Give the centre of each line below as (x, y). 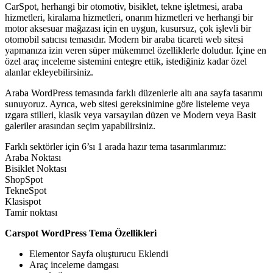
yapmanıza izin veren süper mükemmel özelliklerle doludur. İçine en (136, 51)
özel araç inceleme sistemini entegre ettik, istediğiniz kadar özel (126, 62)
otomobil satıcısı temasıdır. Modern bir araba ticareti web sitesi (124, 40)
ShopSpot (24, 180)
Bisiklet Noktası (36, 169)
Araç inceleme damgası (74, 265)
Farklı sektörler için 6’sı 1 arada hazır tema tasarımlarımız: (115, 147)
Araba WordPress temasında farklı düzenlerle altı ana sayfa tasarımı (134, 93)
